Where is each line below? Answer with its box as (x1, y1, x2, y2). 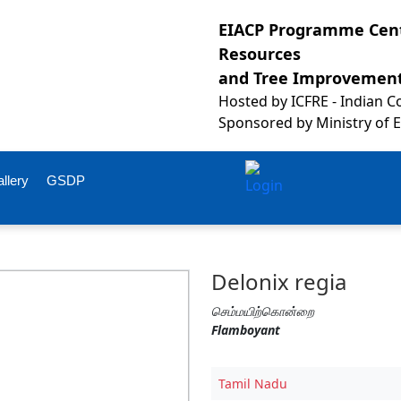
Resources (218, 43, 301, 64)
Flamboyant (211, 321, 280, 338)
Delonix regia (211, 267, 346, 296)
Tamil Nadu (218, 375, 287, 392)
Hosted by (218, 91, 291, 111)
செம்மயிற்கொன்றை (211, 303, 314, 320)
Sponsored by (218, 113, 316, 132)
